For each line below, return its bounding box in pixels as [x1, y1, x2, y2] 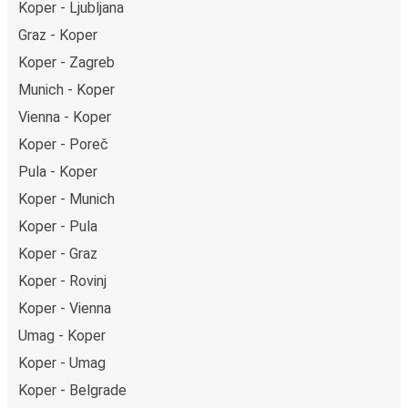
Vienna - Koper [18, 107, 111, 126]
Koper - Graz [18, 244, 97, 262]
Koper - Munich [18, 189, 115, 208]
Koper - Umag [18, 353, 106, 372]
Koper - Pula [18, 217, 97, 235]
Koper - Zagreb [18, 53, 115, 71]
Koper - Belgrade [18, 381, 127, 399]
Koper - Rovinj [18, 271, 107, 290]
